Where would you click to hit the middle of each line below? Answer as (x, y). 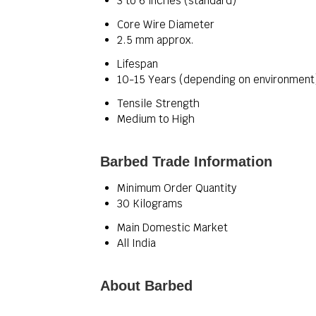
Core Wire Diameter (166, 24)
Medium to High (156, 119)
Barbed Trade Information (186, 162)
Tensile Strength (158, 103)
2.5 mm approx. (156, 40)
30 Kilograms (150, 203)
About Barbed (146, 286)
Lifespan (138, 64)
